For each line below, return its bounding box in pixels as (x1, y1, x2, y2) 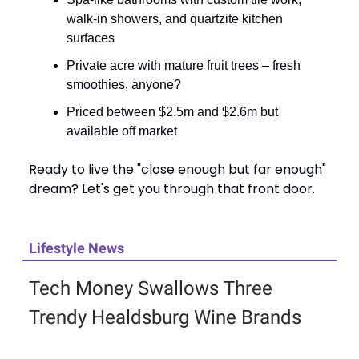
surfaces (67, 30, 115, 45)
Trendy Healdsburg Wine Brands (29, 305, 301, 329)
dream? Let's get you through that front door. (29, 179, 315, 198)
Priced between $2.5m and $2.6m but (67, 104, 278, 119)
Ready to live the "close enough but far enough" (29, 159, 326, 179)
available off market (67, 123, 177, 138)
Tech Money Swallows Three (29, 276, 272, 300)
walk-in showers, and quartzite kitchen (67, 11, 283, 26)
